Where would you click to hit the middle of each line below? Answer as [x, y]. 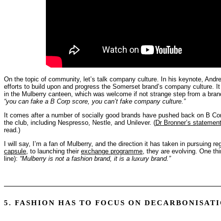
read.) [12, 130]
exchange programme [112, 151]
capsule [15, 151]
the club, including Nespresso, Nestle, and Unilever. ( [80, 122]
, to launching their [54, 151]
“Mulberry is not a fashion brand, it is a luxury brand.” [95, 158]
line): [12, 158]
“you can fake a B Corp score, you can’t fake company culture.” [95, 101]
